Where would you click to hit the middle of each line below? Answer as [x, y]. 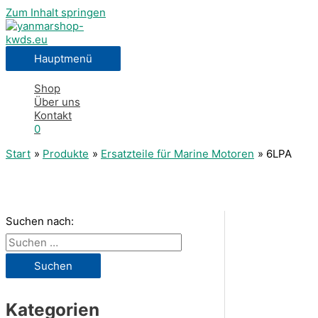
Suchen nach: [40, 221]
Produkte [66, 154]
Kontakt [53, 115]
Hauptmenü [63, 59]
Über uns [57, 102]
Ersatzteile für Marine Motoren [177, 154]
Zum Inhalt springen [56, 12]
